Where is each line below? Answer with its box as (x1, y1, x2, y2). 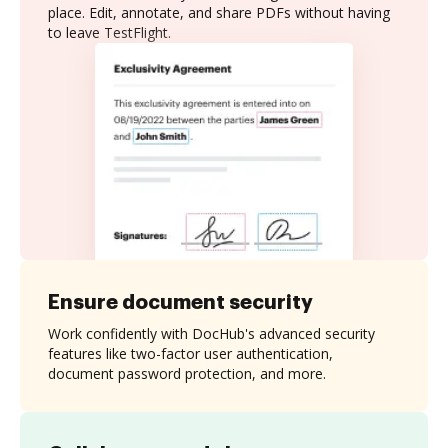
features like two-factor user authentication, (48, 343, 333, 363)
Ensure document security (48, 291, 313, 312)
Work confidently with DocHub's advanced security (48, 323, 375, 343)
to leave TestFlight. (48, 23, 171, 42)
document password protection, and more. (48, 363, 326, 383)
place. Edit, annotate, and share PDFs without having (48, 3, 390, 22)
